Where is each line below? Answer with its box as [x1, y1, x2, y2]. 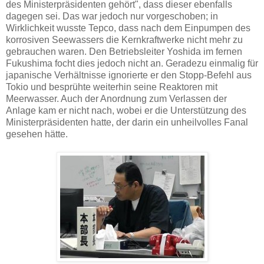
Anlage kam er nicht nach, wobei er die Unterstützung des [6, 105, 246, 115]
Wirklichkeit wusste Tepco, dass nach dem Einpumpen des [6, 22, 250, 33]
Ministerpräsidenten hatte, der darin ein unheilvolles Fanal [6, 117, 248, 127]
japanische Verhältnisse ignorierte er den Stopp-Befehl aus [6, 70, 252, 80]
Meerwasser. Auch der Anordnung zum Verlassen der [6, 93, 227, 104]
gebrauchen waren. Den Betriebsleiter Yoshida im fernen [6, 46, 242, 57]
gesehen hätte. [6, 128, 68, 139]
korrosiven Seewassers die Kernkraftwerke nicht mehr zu [6, 34, 243, 45]
